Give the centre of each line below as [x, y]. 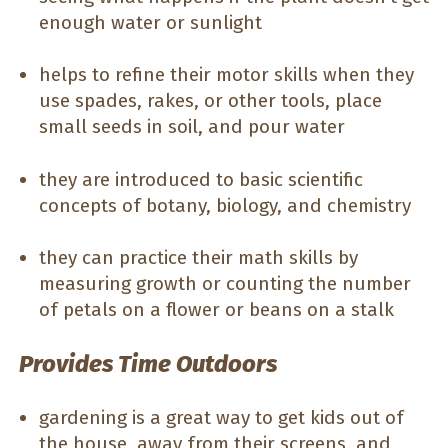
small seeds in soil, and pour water [192, 127]
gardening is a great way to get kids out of [221, 417]
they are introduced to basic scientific [201, 179]
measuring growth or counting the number [225, 284]
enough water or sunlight [150, 22]
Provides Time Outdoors [148, 364]
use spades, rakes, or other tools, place [210, 101]
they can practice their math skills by [198, 258]
